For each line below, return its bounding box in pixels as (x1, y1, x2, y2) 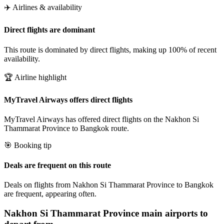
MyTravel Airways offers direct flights (4, 95, 132, 104)
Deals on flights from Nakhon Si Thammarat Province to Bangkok (4, 180, 213, 189)
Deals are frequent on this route (4, 160, 111, 169)
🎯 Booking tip (4, 141, 51, 150)
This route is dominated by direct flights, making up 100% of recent (4, 45, 216, 54)
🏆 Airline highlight (4, 72, 66, 81)
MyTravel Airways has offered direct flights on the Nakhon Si (4, 115, 199, 124)
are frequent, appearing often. (4, 189, 96, 198)
